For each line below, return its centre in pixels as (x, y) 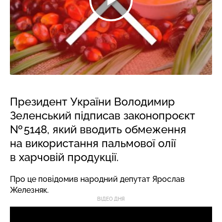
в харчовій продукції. (64, 157)
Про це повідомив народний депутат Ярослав (97, 179)
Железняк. (29, 190)
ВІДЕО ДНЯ (111, 199)
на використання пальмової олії (93, 143)
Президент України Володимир (92, 102)
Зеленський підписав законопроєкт (103, 115)
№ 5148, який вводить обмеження (98, 129)
